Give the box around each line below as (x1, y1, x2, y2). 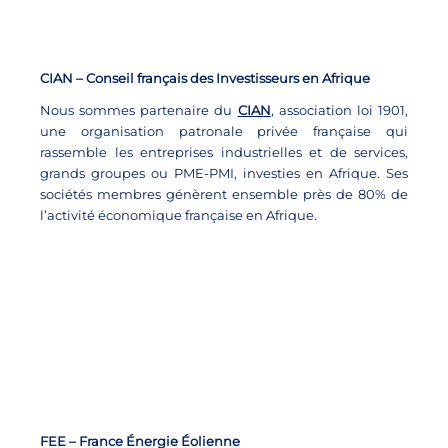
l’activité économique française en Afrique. (40, 207, 317, 223)
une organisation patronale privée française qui (40, 123, 408, 139)
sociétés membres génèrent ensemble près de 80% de (40, 186, 408, 202)
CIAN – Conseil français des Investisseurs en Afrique (40, 69, 370, 86)
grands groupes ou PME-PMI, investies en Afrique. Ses (40, 165, 408, 181)
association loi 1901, (273, 102, 409, 118)
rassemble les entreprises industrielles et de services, (40, 144, 408, 160)
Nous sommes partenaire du (40, 102, 238, 118)
